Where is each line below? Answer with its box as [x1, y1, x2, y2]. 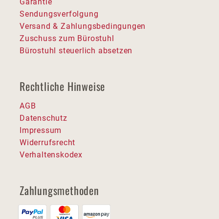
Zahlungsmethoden [20, 182, 99, 198]
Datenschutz [20, 113, 67, 123]
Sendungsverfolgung [20, 9, 99, 19]
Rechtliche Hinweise [20, 78, 106, 94]
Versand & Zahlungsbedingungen [20, 22, 146, 31]
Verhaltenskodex [20, 150, 83, 160]
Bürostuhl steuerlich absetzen [20, 46, 133, 56]
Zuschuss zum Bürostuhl [20, 34, 114, 44]
